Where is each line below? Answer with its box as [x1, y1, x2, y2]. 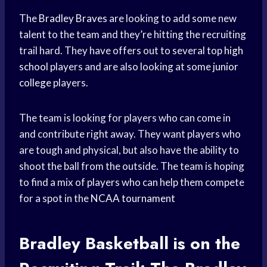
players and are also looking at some [48, 60, 213, 73]
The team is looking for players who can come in [19, 111, 231, 125]
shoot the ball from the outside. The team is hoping [19, 160, 244, 173]
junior [213, 60, 238, 73]
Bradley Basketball [19, 231, 169, 256]
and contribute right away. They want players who [19, 128, 241, 141]
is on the [169, 231, 240, 256]
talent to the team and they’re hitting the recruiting [19, 28, 246, 41]
